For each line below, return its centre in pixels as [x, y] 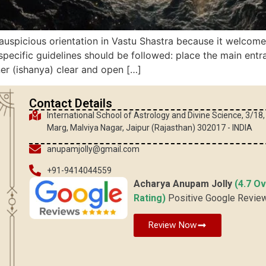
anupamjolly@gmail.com [93, 149]
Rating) [151, 198]
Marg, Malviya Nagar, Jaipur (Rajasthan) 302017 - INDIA [149, 127]
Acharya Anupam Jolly [184, 183]
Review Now [172, 225]
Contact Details [70, 103]
